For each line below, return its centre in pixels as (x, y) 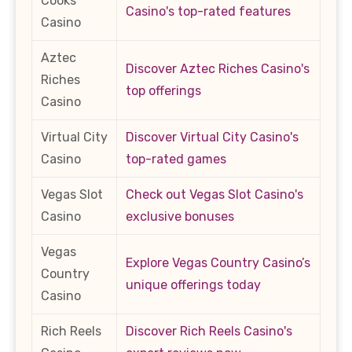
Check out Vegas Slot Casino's (214, 194)
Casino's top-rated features (208, 11)
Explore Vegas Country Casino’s (218, 262)
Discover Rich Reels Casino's (209, 331)
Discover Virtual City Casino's (212, 137)
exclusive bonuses (180, 216)
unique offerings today (193, 284)
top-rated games (176, 159)
